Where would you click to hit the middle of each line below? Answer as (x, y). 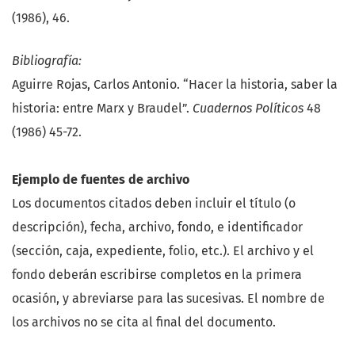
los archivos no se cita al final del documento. (144, 322)
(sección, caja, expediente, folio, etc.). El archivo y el (163, 250)
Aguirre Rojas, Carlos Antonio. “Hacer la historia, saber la (175, 84)
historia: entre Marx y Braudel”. (102, 108)
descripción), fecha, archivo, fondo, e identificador (157, 227)
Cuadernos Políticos (248, 108)
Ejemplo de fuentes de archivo (101, 179)
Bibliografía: (47, 60)
